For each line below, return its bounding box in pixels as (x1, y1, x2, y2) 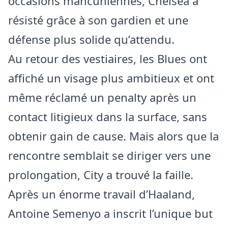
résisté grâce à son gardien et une (8, 12, 188, 28)
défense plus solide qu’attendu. (8, 32, 175, 47)
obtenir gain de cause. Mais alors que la (8, 128, 219, 144)
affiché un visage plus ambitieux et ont (8, 70, 214, 86)
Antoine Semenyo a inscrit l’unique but (8, 206, 213, 221)
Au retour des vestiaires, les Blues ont (8, 51, 207, 67)
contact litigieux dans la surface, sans (8, 109, 207, 125)
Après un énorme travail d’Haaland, (8, 186, 195, 202)
